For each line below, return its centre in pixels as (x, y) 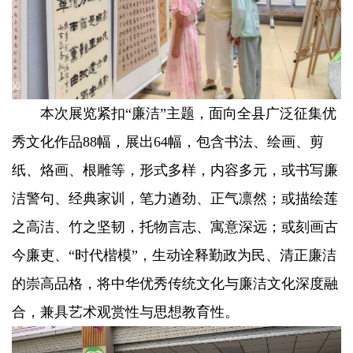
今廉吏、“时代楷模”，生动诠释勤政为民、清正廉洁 (174, 256)
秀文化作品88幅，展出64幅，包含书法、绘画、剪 (168, 142)
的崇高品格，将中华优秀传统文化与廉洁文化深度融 (175, 284)
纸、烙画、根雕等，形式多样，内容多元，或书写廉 (175, 171)
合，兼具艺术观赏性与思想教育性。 (125, 312)
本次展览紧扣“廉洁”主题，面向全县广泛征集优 (174, 114)
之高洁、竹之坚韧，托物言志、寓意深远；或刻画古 (175, 227)
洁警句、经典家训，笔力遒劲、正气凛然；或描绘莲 (175, 199)
